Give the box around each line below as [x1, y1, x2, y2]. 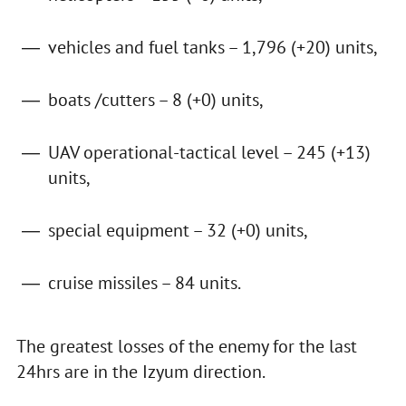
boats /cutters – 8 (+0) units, [47, 88, 264, 112]
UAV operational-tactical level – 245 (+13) [47, 140, 371, 165]
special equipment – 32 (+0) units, [47, 218, 308, 243]
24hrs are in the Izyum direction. [15, 360, 266, 384]
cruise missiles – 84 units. [47, 271, 241, 295]
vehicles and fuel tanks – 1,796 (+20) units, [47, 35, 378, 60]
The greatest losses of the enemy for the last [15, 334, 357, 359]
